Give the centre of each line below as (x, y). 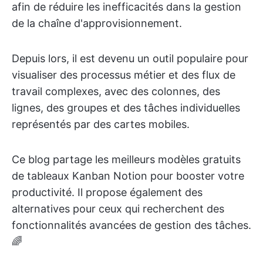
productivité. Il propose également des (107, 192)
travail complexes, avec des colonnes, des (116, 91)
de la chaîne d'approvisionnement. (97, 23)
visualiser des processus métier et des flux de (124, 75)
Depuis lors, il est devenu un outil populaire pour (130, 58)
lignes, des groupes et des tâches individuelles (126, 108)
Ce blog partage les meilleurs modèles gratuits (126, 159)
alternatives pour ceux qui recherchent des (118, 209)
